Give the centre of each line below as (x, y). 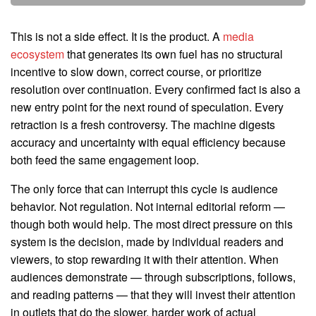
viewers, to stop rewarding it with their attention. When (145, 260)
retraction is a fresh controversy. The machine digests (143, 125)
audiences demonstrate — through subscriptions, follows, (153, 277)
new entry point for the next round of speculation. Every (147, 107)
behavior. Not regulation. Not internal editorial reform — (148, 207)
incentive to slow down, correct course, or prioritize (136, 72)
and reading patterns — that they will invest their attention (153, 295)
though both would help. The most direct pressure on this (152, 224)
